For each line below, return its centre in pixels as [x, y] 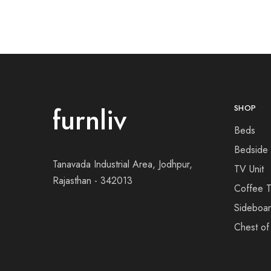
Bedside [251, 150]
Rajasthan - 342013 [93, 181]
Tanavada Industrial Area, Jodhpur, [122, 165]
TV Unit [249, 169]
